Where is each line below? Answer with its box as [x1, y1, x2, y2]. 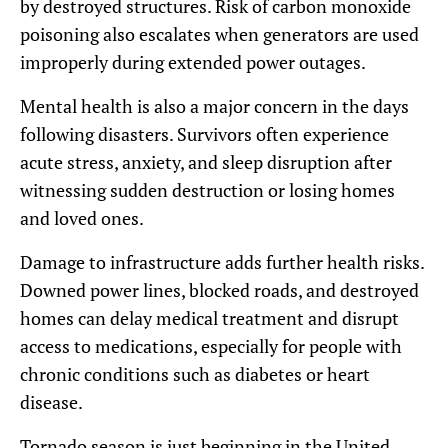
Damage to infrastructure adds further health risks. [20, 250, 424, 274]
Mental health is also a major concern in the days [20, 94, 409, 118]
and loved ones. [20, 206, 144, 230]
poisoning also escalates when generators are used [20, 22, 419, 46]
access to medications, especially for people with [20, 334, 402, 358]
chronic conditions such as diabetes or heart [20, 362, 370, 386]
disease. [20, 390, 83, 414]
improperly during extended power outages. [20, 50, 366, 74]
